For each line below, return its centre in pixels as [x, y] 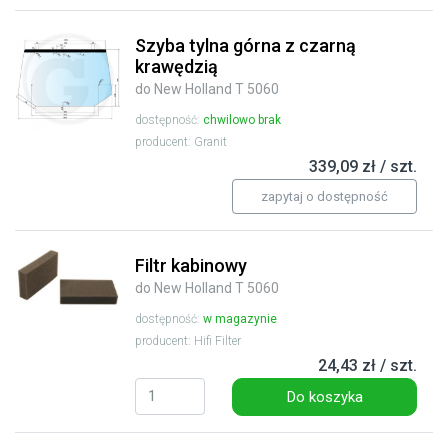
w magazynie [240, 319]
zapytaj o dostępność [325, 197]
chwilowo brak [242, 120]
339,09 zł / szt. [363, 167]
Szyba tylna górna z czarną [245, 46]
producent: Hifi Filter [188, 341]
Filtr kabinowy [191, 266]
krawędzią [176, 67]
